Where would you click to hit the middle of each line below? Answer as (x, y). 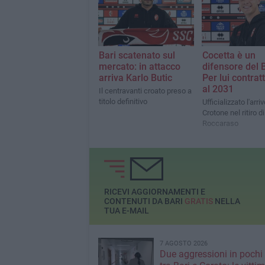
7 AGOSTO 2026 (183, 243)
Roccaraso (220, 124)
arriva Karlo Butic (135, 78)
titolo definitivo (123, 102)
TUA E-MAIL (126, 211)
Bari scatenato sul (137, 56)
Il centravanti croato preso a (145, 91)
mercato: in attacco (139, 67)
